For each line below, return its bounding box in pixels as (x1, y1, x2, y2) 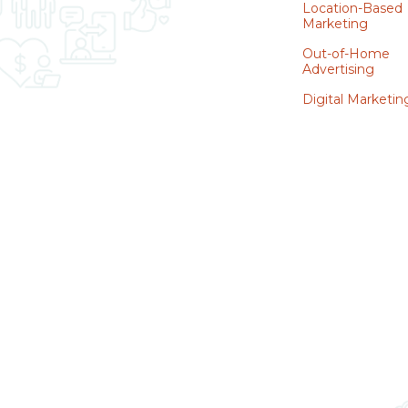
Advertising (302, 61, 375, 77)
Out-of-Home (302, 46, 391, 62)
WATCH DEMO (303, 162, 403, 178)
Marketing (302, 15, 369, 32)
